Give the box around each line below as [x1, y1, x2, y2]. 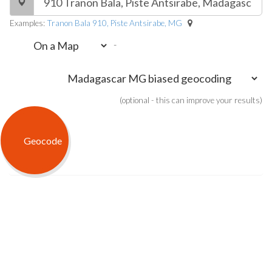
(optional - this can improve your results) [120, 95, 262, 105]
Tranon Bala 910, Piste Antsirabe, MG [47, 18, 182, 28]
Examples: [10, 18, 47, 28]
